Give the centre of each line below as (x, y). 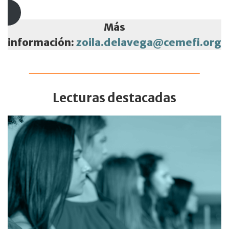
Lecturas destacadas (114, 98)
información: (42, 42)
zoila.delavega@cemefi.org (149, 42)
